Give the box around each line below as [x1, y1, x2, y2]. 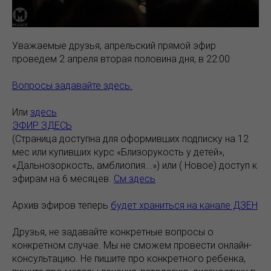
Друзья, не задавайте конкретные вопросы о [12, 226, 214, 238]
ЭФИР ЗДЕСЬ [12, 120, 72, 132]
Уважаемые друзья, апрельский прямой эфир [12, 40, 216, 52]
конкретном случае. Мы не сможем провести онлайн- [12, 240, 252, 252]
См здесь [114, 173, 155, 185]
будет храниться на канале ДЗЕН [111, 200, 258, 212]
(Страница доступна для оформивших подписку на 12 [12, 133, 249, 145]
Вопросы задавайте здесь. [12, 80, 132, 92]
